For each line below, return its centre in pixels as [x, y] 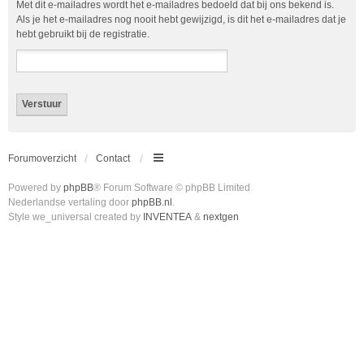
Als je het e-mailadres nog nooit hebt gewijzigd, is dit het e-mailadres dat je [181, 19]
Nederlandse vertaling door [70, 202]
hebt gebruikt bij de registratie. [83, 34]
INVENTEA [167, 217]
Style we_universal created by [76, 217]
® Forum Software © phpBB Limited [172, 187]
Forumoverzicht [42, 158]
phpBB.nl [152, 202]
